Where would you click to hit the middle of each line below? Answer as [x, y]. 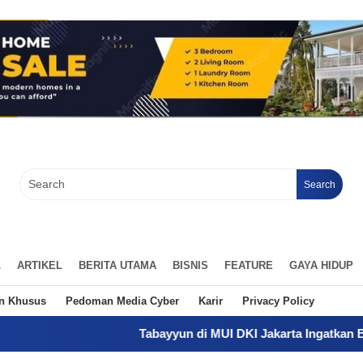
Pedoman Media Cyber [122, 301]
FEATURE [249, 265]
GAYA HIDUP [321, 265]
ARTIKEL [40, 265]
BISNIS [190, 265]
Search [320, 184]
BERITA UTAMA [117, 265]
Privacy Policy [278, 301]
